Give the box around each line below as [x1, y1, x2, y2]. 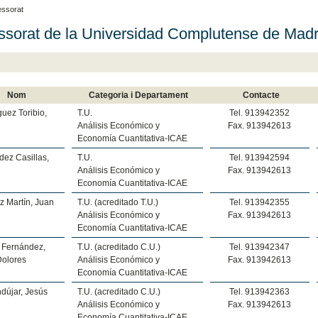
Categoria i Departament [89, 89, 189, 100]
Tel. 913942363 [229, 286, 290, 297]
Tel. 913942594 [229, 152, 290, 163]
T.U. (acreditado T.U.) [77, 197, 158, 207]
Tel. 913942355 [229, 197, 290, 207]
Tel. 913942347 [229, 241, 290, 252]
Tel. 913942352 [229, 107, 290, 118]
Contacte [242, 89, 280, 100]
